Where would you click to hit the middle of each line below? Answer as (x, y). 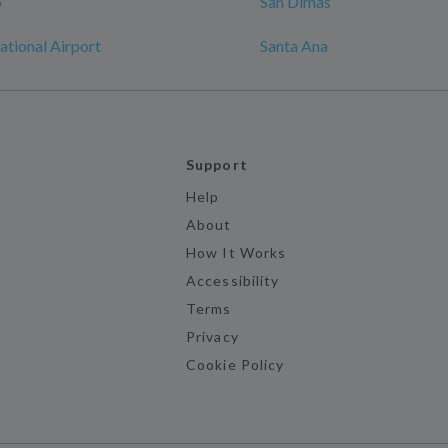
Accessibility (232, 280)
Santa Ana (294, 45)
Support (217, 164)
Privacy (212, 336)
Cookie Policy (235, 364)
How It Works (236, 252)
